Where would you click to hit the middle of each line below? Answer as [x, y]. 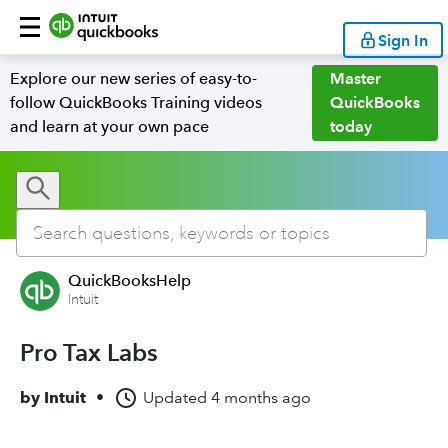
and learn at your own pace [109, 126]
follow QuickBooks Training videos [136, 102]
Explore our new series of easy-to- [133, 78]
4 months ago [261, 397]
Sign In [403, 40]
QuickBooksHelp [129, 280]
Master [355, 78]
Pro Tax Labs [89, 352]
